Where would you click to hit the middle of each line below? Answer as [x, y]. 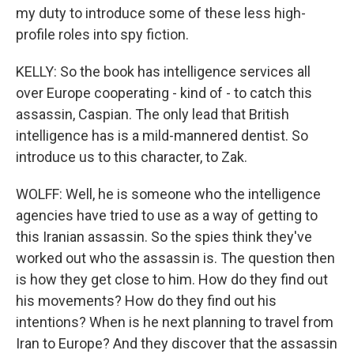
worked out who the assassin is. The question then [175, 258]
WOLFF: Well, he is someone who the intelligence [168, 194]
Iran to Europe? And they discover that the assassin [177, 343]
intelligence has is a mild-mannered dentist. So [162, 136]
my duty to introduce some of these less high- [161, 13]
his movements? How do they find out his [146, 301]
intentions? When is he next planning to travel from [175, 322]
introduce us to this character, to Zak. [132, 157]
